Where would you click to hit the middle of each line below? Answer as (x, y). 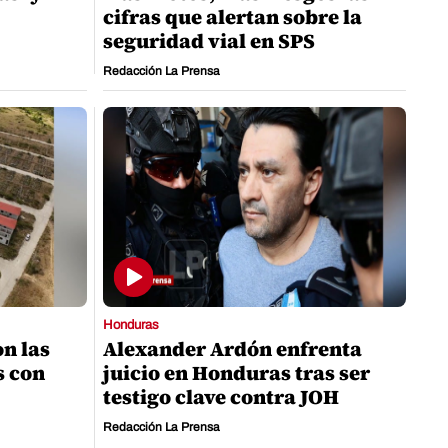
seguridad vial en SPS (209, 41)
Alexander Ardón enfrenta (232, 349)
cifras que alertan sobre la (232, 17)
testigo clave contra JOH (221, 397)
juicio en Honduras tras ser (236, 373)
